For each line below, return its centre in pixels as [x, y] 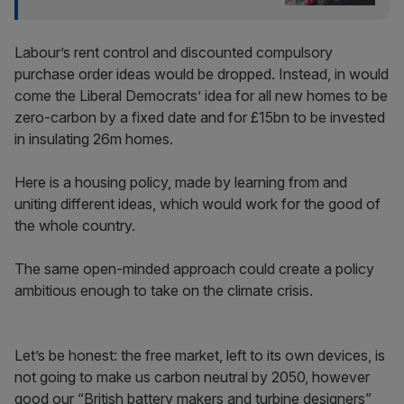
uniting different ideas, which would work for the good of [197, 204]
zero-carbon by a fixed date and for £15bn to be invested [200, 117]
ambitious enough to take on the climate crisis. [165, 290]
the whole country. [75, 225]
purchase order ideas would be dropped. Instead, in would [202, 74]
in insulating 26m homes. [96, 139]
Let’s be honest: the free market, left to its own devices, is [200, 355]
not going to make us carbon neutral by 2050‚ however [192, 377]
